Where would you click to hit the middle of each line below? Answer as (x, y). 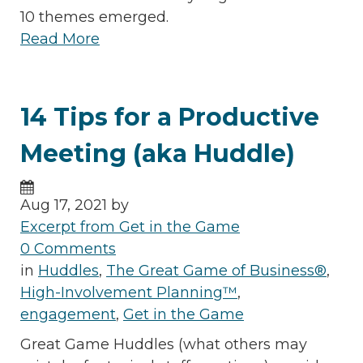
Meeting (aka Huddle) (158, 154)
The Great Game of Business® (216, 271)
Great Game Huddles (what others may (164, 345)
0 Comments (68, 249)
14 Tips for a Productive (170, 117)
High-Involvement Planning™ (129, 293)
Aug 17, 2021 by (75, 205)
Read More (60, 39)
